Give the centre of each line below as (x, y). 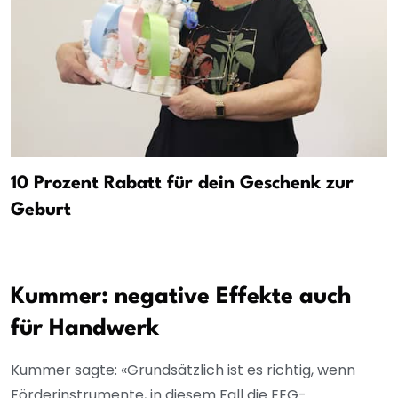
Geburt (41, 211)
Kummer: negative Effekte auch (181, 297)
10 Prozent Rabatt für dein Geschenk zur (182, 184)
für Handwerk (88, 329)
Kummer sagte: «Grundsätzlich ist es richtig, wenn (183, 370)
